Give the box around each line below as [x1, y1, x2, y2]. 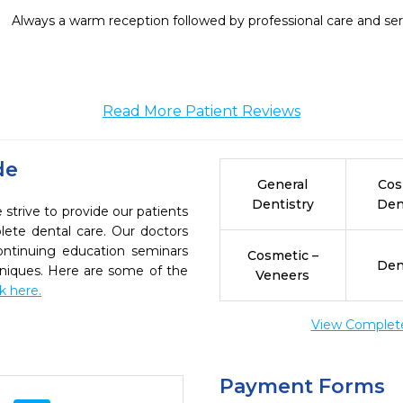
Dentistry [251, 196, 314, 212]
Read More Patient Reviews [103, 103, 300, 120]
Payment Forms [219, 374, 385, 399]
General [257, 176, 309, 193]
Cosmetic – [246, 247, 318, 264]
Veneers [255, 267, 310, 283]
